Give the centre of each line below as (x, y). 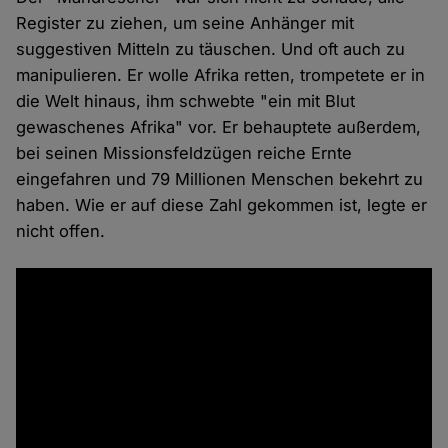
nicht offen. (61, 231)
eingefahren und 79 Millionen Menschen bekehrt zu (220, 179)
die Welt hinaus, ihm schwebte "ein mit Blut (186, 101)
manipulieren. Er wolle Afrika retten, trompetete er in (221, 75)
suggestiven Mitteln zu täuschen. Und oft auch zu (211, 49)
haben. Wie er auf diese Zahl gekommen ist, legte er (222, 205)
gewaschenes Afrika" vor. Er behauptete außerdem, (219, 127)
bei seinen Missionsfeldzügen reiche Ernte (184, 153)
